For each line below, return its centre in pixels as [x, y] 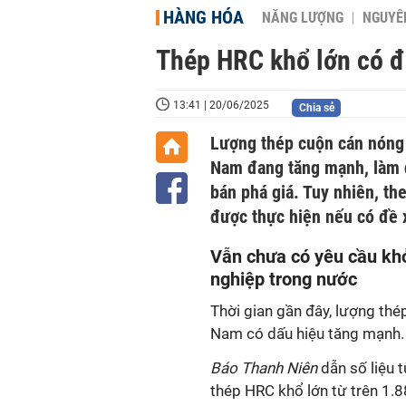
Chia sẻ [316, 108]
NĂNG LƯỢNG [303, 18]
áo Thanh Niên [269, 368]
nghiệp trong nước [284, 279]
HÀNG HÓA [203, 17]
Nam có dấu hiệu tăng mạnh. [307, 333]
